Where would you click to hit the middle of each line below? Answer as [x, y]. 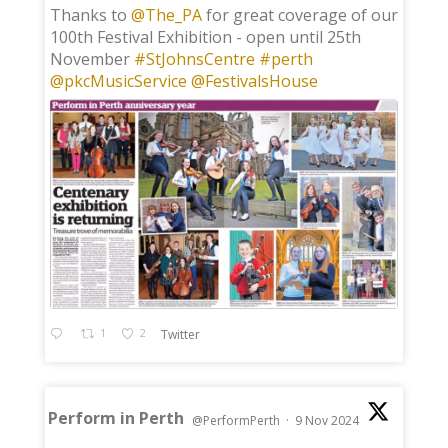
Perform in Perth [115, 418]
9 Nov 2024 [328, 421]
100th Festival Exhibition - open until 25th [205, 37]
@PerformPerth [235, 421]
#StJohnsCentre [194, 59]
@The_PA [166, 15]
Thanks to [90, 15]
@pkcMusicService [118, 81]
